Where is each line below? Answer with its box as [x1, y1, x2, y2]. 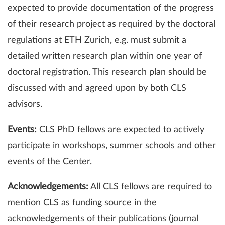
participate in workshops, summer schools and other [8, 141, 216, 151]
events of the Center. [8, 157, 92, 167]
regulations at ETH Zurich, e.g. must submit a [8, 36, 186, 45]
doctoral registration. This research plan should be [8, 68, 207, 77]
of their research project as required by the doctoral [8, 20, 215, 29]
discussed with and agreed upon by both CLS [8, 84, 186, 93]
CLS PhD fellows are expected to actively [39, 125, 204, 135]
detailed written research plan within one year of [8, 52, 202, 61]
